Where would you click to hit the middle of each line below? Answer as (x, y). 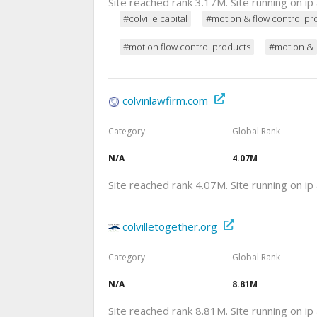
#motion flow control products (187, 46)
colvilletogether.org (170, 227)
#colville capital (155, 18)
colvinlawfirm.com (165, 100)
